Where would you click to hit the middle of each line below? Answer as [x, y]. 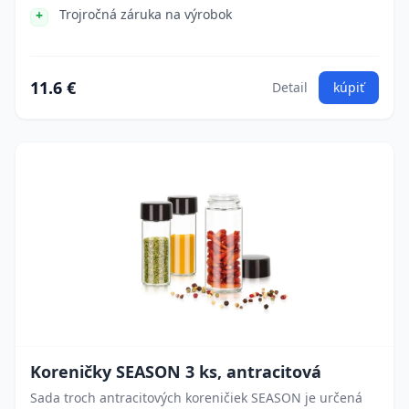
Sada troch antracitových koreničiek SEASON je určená [196, 398]
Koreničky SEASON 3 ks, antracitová [176, 372]
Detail [290, 87]
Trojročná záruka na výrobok [146, 14]
